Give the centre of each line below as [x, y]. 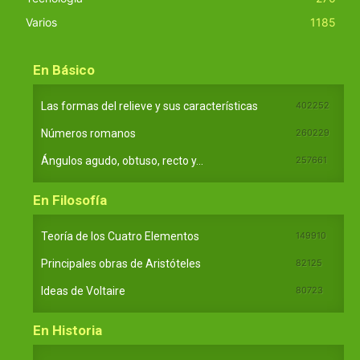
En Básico [64, 70]
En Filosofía [70, 200]
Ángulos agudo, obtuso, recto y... [122, 160]
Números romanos [88, 133]
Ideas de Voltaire [83, 290]
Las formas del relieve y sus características [149, 106]
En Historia [67, 330]
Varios [41, 22]
